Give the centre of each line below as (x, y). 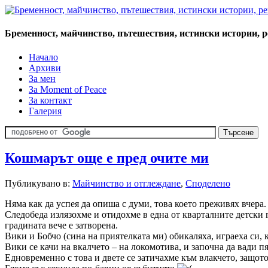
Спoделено (208, 184)
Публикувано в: (39, 184)
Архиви (45, 68)
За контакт (50, 100)
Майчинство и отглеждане (127, 184)
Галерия (45, 111)
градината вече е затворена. (61, 226)
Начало (43, 57)
